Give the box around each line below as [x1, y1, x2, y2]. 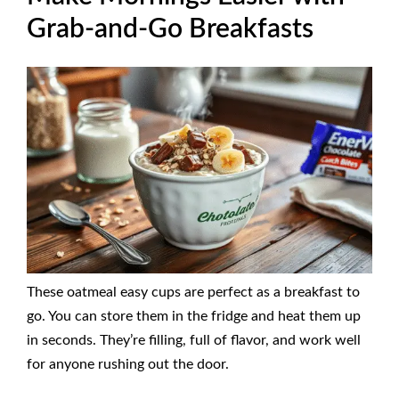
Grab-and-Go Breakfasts [27, 16, 313, 44]
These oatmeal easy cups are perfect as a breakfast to [27, 285, 360, 300]
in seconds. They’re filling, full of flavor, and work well [27, 333, 361, 348]
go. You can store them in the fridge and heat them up [27, 309, 361, 324]
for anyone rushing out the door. [27, 357, 229, 372]
